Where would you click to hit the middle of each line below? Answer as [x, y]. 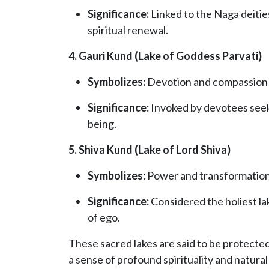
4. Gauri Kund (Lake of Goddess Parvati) [165, 56]
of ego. [104, 218]
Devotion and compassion [207, 82]
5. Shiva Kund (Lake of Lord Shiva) [150, 150]
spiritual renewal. [128, 30]
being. [102, 124]
